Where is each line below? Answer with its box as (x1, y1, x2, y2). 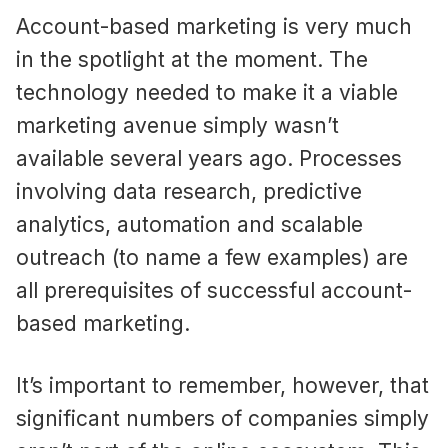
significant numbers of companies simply (16, 406, 429, 432)
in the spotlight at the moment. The (16, 47, 368, 73)
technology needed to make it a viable (16, 80, 398, 106)
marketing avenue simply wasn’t (16, 113, 339, 139)
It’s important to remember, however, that (16, 373, 429, 399)
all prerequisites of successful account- (16, 278, 412, 304)
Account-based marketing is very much (16, 14, 412, 40)
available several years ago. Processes (16, 146, 402, 172)
